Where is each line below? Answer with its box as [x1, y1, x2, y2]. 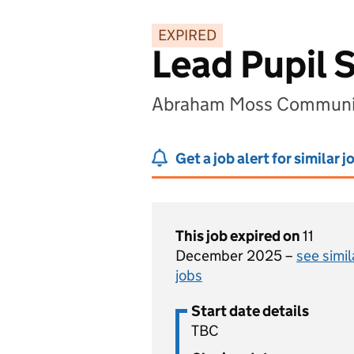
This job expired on [175, 227, 303, 245]
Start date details [191, 302, 309, 320]
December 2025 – [175, 247, 296, 265]
